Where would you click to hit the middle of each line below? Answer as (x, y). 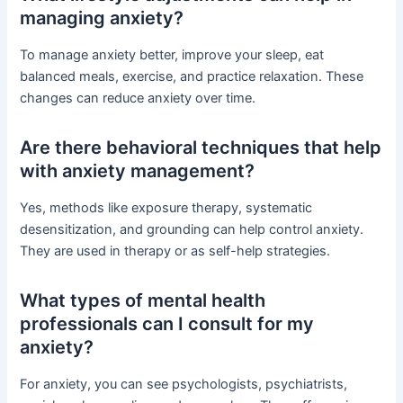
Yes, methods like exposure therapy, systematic (166, 208)
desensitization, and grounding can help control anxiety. (192, 230)
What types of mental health (143, 301)
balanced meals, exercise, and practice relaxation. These (192, 77)
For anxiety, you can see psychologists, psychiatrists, (184, 385)
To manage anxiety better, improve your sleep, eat (172, 55)
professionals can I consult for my (167, 324)
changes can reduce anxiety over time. (138, 99)
